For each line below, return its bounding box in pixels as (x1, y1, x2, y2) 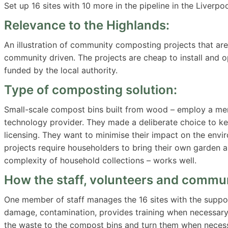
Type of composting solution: (4, 82, 177, 98)
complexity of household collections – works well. (4, 155, 196, 166)
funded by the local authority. (4, 65, 118, 76)
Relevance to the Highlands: (4, 18, 169, 33)
